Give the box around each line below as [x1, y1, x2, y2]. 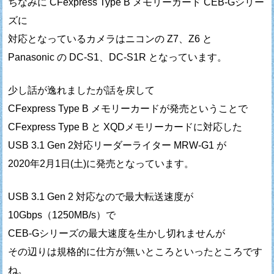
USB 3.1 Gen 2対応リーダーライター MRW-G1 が [8, 139, 227, 150]
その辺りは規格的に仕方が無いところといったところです [8, 246, 263, 257]
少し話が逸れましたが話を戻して [8, 84, 155, 95]
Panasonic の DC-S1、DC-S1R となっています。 [8, 51, 228, 62]
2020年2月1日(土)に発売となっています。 [8, 158, 194, 169]
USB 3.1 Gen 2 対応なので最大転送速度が [8, 191, 194, 202]
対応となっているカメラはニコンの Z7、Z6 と [8, 33, 213, 44]
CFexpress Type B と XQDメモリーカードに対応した [8, 121, 243, 132]
